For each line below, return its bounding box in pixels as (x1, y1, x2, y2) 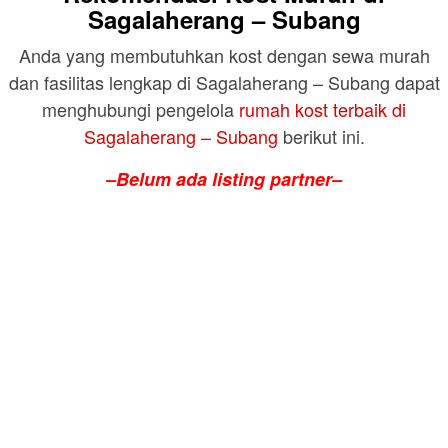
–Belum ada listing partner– (106, 166, 342, 193)
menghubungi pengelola (42, 96, 239, 123)
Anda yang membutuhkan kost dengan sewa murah (18, 42, 430, 69)
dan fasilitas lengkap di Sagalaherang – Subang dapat (8, 69, 440, 96)
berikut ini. (277, 123, 365, 150)
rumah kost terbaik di (239, 96, 406, 123)
